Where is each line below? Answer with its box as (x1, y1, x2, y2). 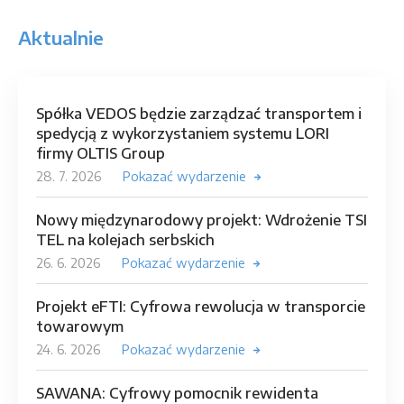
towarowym (36, 317, 124, 336)
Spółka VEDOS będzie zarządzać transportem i (36, 105, 362, 124)
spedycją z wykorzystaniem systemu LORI (36, 124, 329, 143)
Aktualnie (18, 26, 104, 50)
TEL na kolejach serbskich (36, 231, 215, 250)
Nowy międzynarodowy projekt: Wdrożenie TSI (36, 211, 367, 230)
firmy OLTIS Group (36, 144, 165, 163)
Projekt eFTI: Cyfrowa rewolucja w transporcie (36, 298, 365, 317)
